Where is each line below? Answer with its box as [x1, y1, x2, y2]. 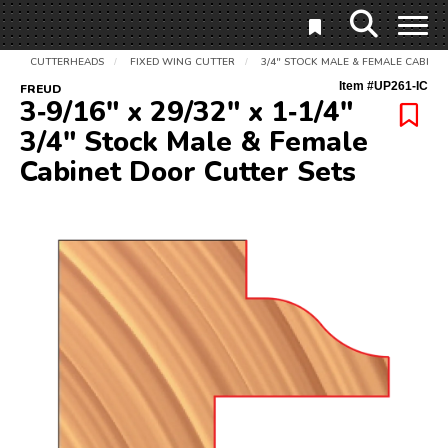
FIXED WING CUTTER [130, 55, 235, 69]
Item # [339, 79, 374, 93]
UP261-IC [374, 79, 428, 93]
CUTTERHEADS [30, 55, 104, 69]
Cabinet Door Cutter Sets [20, 153, 356, 191]
